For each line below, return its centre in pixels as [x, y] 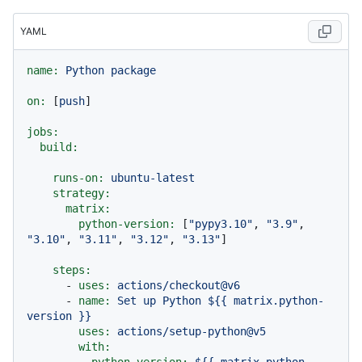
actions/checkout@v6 [179, 286]
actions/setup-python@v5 [192, 332]
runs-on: [78, 178]
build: [59, 147]
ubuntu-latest [153, 178]
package [133, 71]
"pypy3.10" [221, 224]
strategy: [82, 194]
